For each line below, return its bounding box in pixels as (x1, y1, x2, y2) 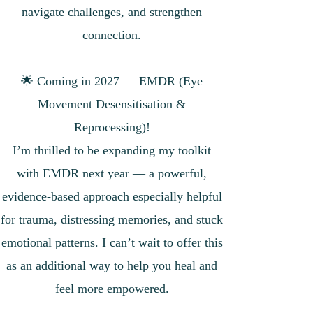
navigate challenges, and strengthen (22, 5, 202, 19)
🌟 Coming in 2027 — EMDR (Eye (21, 74, 203, 88)
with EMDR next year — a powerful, (17, 166, 207, 180)
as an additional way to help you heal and (6, 259, 217, 272)
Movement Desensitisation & (38, 97, 186, 111)
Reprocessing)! (73, 120, 150, 134)
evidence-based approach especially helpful (1, 189, 222, 203)
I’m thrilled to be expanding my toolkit (13, 143, 211, 157)
